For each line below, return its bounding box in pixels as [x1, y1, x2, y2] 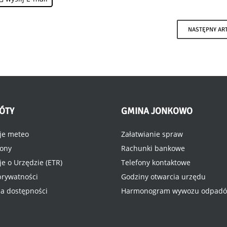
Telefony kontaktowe [121, 158, 191, 167]
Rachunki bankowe [121, 143, 185, 153]
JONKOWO [149, 105, 193, 117]
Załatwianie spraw [121, 129, 183, 139]
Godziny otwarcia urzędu [121, 172, 206, 181]
